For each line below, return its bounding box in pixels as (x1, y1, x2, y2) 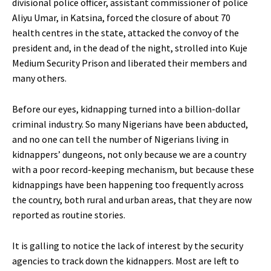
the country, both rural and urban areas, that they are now (12, 194, 252, 206)
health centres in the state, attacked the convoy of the (12, 27, 239, 39)
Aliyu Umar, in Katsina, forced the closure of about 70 (12, 11, 230, 24)
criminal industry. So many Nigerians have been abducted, (12, 118, 248, 131)
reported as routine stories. (12, 209, 127, 221)
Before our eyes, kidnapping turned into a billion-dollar (12, 103, 240, 116)
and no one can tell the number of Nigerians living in (12, 133, 229, 146)
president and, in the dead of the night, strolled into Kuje (12, 42, 247, 54)
